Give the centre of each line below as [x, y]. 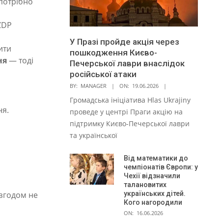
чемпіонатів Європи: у [161, 167]
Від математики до [156, 158]
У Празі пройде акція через [124, 41]
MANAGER [94, 85]
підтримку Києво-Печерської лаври [130, 123]
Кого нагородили [153, 202]
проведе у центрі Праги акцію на [126, 111]
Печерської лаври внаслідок [127, 63]
